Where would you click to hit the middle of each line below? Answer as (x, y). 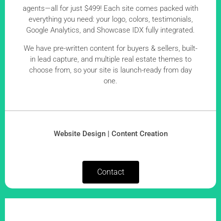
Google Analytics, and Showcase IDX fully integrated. (110, 30)
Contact (110, 172)
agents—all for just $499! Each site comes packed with (110, 9)
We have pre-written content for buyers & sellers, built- (110, 48)
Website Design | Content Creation (110, 134)
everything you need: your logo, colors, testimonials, (110, 19)
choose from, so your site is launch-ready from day (110, 70)
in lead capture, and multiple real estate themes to (110, 59)
